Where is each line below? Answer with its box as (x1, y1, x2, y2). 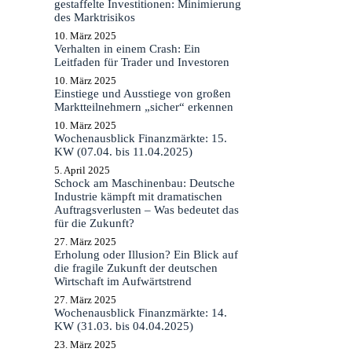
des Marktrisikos (53, 11, 135, 24)
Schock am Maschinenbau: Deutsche (53, 177, 235, 190)
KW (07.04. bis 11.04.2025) (53, 145, 192, 159)
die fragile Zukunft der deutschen (53, 262, 218, 275)
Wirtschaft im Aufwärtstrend (53, 275, 192, 288)
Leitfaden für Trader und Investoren (53, 56, 229, 69)
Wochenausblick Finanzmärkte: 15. (53, 132, 227, 145)
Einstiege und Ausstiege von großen (53, 87, 231, 101)
